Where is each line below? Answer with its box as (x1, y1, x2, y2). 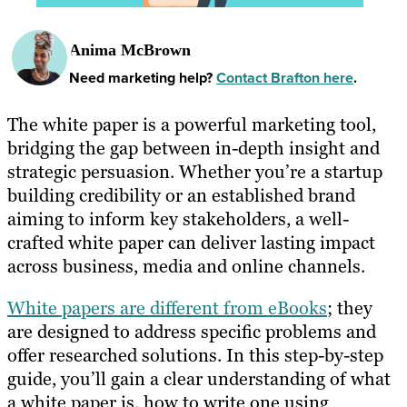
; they (327, 295, 372, 320)
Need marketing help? (69, 67, 216, 89)
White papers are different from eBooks (7, 295, 327, 320)
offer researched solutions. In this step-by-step (7, 342, 383, 367)
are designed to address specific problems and (7, 319, 376, 343)
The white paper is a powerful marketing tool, (7, 112, 376, 136)
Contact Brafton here (216, 67, 353, 89)
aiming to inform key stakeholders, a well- (7, 206, 349, 231)
